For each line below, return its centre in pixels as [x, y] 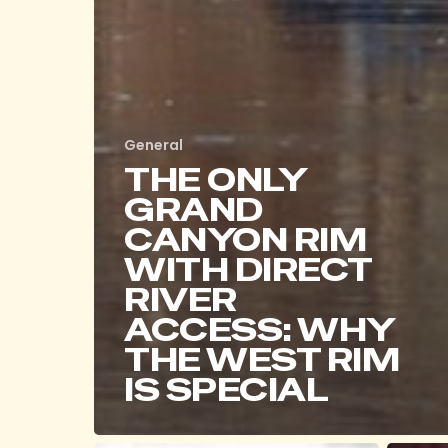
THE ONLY [215, 179]
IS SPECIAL [226, 389]
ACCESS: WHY [259, 329]
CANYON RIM [245, 239]
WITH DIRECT [248, 269]
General [154, 145]
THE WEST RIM [262, 359]
